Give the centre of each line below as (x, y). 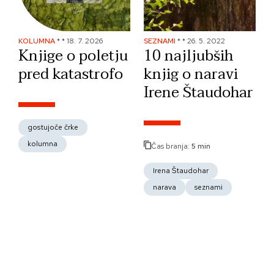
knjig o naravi (191, 74)
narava (165, 187)
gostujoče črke (53, 127)
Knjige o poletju (73, 56)
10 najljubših (188, 56)
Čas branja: (171, 146)
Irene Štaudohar (198, 93)
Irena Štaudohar (181, 170)
